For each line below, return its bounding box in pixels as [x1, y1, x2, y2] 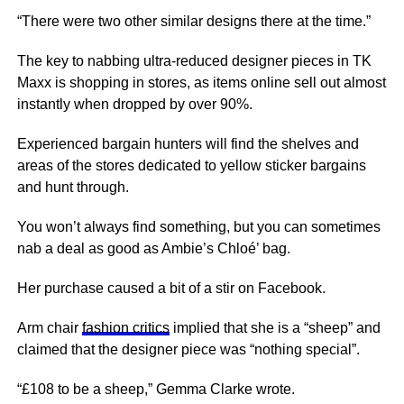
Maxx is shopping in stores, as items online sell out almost [16, 75, 386, 90]
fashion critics [81, 320, 170, 335]
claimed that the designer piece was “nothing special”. [16, 342, 363, 357]
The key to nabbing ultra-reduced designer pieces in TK [16, 53, 372, 69]
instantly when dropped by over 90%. [16, 96, 256, 112]
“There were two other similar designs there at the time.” [16, 14, 371, 29]
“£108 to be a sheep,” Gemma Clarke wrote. [16, 381, 298, 397]
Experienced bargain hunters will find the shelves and [16, 136, 359, 151]
